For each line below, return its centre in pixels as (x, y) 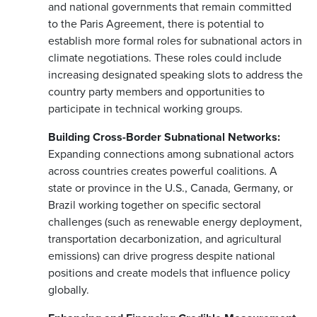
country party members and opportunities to (156, 91)
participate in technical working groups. (145, 108)
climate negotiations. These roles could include (165, 57)
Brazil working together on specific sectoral (155, 204)
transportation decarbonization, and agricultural (165, 238)
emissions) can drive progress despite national (162, 255)
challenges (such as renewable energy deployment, (175, 221)
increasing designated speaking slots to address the (175, 74)
